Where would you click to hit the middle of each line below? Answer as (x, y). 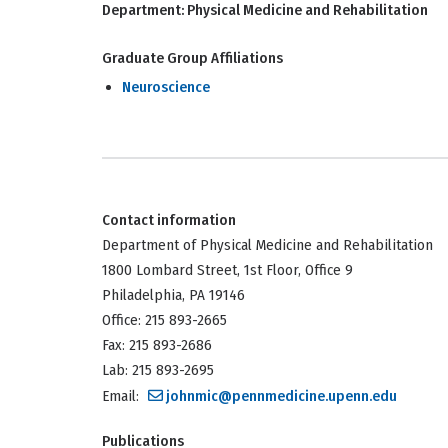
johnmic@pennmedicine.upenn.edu (281, 396)
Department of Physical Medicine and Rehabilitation (267, 245)
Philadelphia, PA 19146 (173, 295)
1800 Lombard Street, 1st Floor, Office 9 (227, 270)
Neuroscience (166, 87)
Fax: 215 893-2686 (157, 345)
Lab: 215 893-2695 (158, 370)
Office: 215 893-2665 (164, 320)
